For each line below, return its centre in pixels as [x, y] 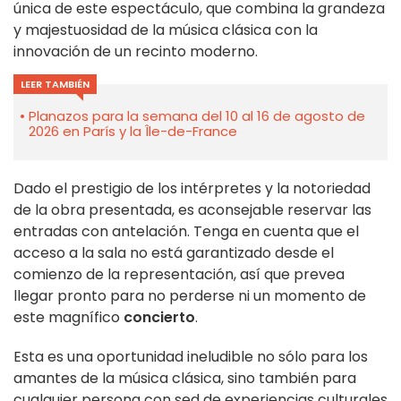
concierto [159, 318]
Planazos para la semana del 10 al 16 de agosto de [197, 116]
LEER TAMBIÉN [55, 85]
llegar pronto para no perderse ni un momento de [190, 296]
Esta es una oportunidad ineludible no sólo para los [191, 357]
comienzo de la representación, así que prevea [179, 275]
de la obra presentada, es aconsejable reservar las [192, 210]
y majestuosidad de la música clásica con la [166, 30]
